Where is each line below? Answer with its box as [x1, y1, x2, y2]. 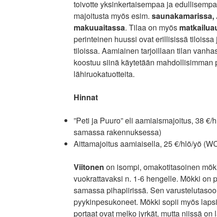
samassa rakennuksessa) [73, 126, 161, 138]
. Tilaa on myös [124, 22, 179, 33]
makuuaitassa [73, 22, 125, 33]
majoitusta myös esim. [73, 10, 152, 21]
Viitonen [73, 161, 104, 172]
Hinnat [73, 92, 98, 103]
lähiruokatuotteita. [73, 68, 135, 79]
